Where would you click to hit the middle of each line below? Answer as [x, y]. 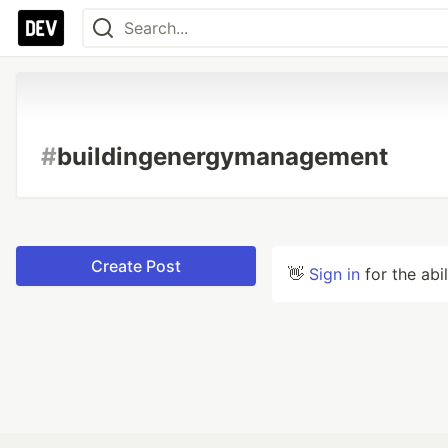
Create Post [136, 266]
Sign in [334, 274]
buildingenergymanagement [222, 156]
